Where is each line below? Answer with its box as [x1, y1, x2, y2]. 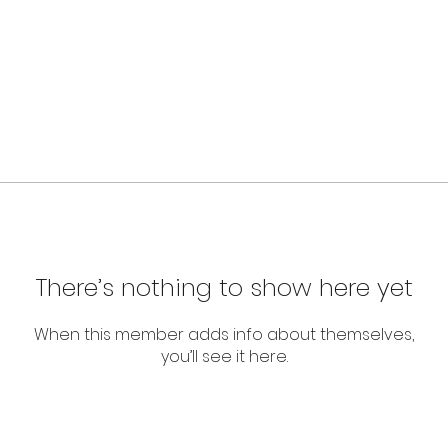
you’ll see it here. [160, 344, 288, 368]
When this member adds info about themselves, [34, 322, 414, 346]
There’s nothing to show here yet [35, 270, 413, 304]
